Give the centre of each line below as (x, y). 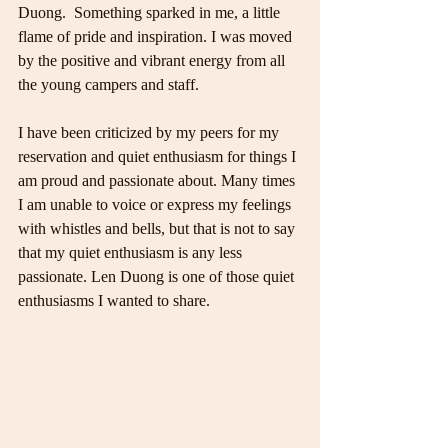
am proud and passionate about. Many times (158, 180)
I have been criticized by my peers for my (150, 132)
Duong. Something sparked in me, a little (151, 12)
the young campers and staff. (108, 84)
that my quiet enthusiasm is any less (132, 252)
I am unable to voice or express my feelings (156, 204)
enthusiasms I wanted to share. (114, 300)
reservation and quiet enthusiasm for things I (159, 156)
